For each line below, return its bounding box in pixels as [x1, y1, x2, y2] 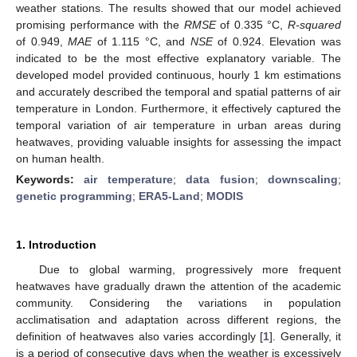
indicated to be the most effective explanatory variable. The [16, 51, 341, 65]
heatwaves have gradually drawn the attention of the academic [16, 279, 341, 292]
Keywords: [16, 172, 84, 186]
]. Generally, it [269, 329, 341, 343]
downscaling [268, 172, 339, 186]
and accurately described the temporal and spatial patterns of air [16, 84, 341, 98]
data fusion [186, 172, 255, 186]
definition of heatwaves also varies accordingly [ [16, 329, 263, 343]
